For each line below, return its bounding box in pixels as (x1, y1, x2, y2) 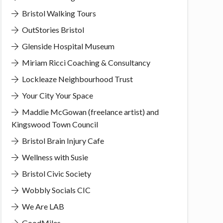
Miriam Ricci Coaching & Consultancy (20, 57, 150, 67)
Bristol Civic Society (20, 168, 91, 178)
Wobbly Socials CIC (20, 185, 91, 195)
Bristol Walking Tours (20, 8, 96, 18)
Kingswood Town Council (11, 119, 98, 129)
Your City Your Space (20, 90, 93, 100)
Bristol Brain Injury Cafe (20, 135, 104, 145)
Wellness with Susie (20, 152, 88, 162)
